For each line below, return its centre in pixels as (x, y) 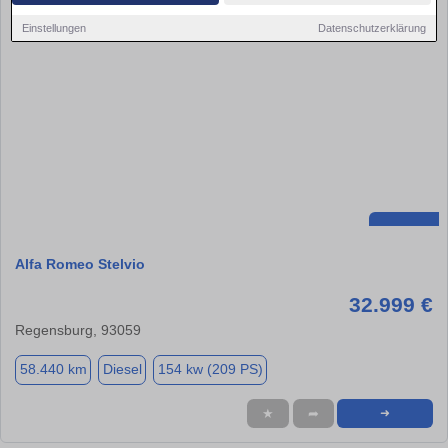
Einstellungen (54, 27)
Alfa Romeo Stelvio (80, 263)
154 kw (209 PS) (210, 369)
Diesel (122, 369)
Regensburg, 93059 (78, 329)
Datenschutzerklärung (371, 27)
